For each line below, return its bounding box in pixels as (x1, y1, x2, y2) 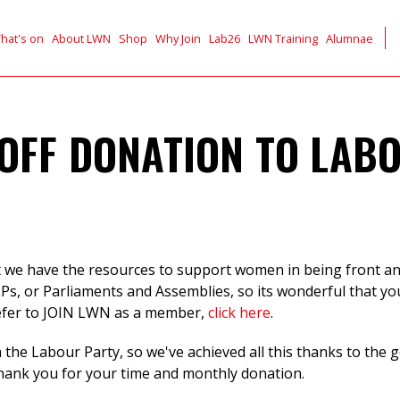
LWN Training (248, 29, 319, 46)
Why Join (155, 29, 202, 46)
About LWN (51, 29, 111, 46)
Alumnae (326, 29, 374, 46)
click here (204, 303, 271, 322)
